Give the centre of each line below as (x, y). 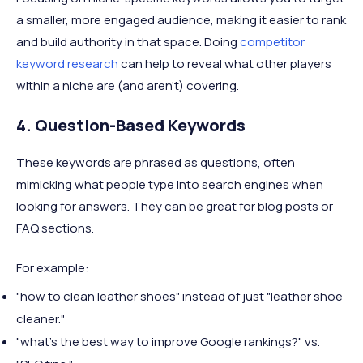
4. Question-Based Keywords (131, 125)
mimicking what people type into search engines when (170, 184)
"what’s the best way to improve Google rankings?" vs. (168, 342)
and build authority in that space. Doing (128, 42)
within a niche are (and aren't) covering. (128, 85)
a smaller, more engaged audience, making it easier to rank (181, 20)
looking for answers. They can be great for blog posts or (175, 206)
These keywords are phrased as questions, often (156, 162)
